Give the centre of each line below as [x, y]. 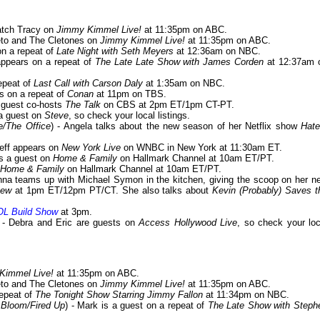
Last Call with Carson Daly [88, 84]
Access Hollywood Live [188, 223]
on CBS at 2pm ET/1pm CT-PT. [167, 105]
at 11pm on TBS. [130, 94]
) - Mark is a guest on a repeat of [136, 306]
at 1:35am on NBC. [184, 84]
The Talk [83, 105]
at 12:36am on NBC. [217, 51]
